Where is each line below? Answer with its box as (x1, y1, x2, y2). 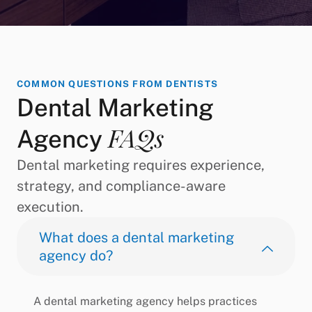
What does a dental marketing (39, 229, 234, 247)
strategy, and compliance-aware (17, 178, 226, 195)
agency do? (39, 247, 113, 265)
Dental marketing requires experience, (17, 157, 265, 174)
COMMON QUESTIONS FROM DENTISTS (17, 79, 218, 90)
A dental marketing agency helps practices (33, 295, 257, 309)
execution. (17, 198, 84, 216)
